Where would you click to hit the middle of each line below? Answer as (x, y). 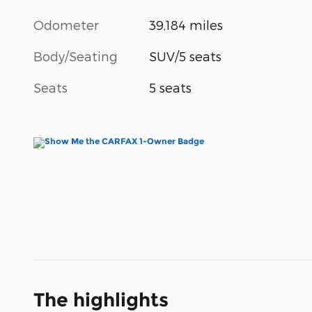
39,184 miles (186, 24)
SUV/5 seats (186, 56)
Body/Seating (76, 56)
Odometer (66, 24)
